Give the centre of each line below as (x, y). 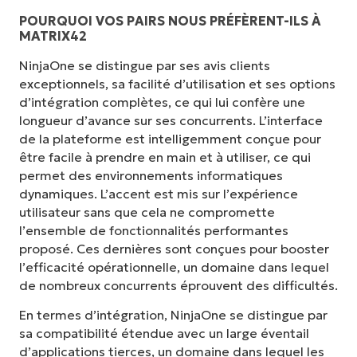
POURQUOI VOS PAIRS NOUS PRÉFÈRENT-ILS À (170, 20)
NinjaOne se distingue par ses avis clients (145, 65)
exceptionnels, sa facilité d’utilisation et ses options (177, 83)
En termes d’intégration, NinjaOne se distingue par (173, 315)
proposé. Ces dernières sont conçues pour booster (174, 248)
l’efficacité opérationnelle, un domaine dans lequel (174, 267)
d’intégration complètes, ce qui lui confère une (162, 102)
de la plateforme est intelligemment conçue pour (170, 138)
